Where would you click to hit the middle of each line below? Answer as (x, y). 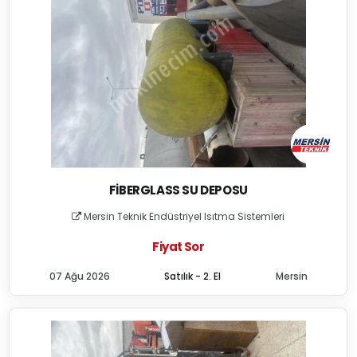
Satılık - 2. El (193, 276)
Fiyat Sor (178, 247)
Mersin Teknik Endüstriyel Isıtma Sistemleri (183, 216)
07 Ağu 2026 (79, 276)
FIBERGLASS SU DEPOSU (178, 190)
